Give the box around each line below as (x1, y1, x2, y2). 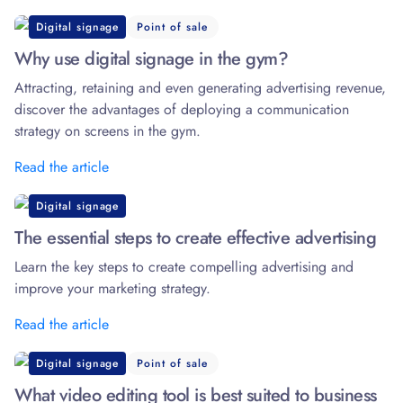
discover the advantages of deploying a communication (14, 99, 349, 121)
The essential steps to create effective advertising (14, 225, 377, 252)
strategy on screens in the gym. (14, 121, 201, 142)
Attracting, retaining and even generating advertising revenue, (14, 77, 386, 99)
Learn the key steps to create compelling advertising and (14, 256, 354, 278)
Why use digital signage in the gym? (14, 46, 289, 73)
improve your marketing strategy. (14, 278, 210, 300)
